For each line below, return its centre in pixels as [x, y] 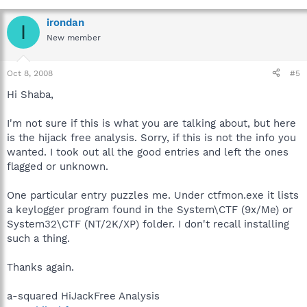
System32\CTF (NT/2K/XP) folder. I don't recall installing [148, 224]
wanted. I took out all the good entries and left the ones [148, 152]
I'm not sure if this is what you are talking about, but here [151, 123]
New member [74, 38]
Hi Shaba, [30, 94]
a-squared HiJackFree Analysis [83, 296]
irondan [65, 23]
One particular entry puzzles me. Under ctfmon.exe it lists [153, 195]
